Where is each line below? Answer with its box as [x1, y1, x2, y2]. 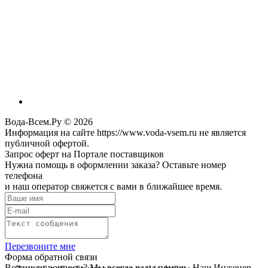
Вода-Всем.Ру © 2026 [5, 117, 93, 127]
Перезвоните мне [5, 241, 75, 252]
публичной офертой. [5, 138, 89, 149]
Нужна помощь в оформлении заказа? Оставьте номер [5, 160, 226, 170]
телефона [5, 170, 42, 181]
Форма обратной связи [5, 252, 98, 263]
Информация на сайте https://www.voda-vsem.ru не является [5, 127, 246, 138]
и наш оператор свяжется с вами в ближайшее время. [5, 181, 222, 192]
